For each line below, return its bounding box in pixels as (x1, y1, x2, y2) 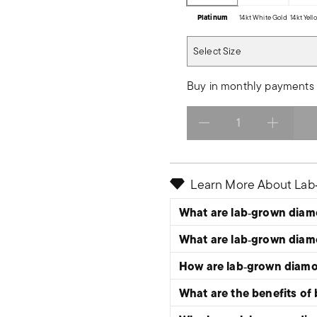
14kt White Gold (239, 12, 287, 23)
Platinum (197, 12, 228, 23)
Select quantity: (186, 121, 267, 138)
